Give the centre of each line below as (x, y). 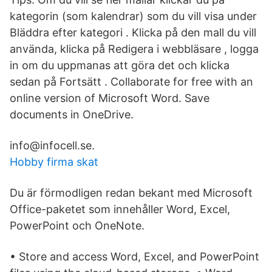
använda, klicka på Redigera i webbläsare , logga (134, 49)
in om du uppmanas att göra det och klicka (120, 65)
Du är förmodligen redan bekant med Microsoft (131, 193)
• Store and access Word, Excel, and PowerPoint (134, 257)
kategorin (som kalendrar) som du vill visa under (133, 16)
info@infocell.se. (52, 145)
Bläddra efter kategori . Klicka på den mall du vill (133, 32)
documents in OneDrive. (72, 114)
